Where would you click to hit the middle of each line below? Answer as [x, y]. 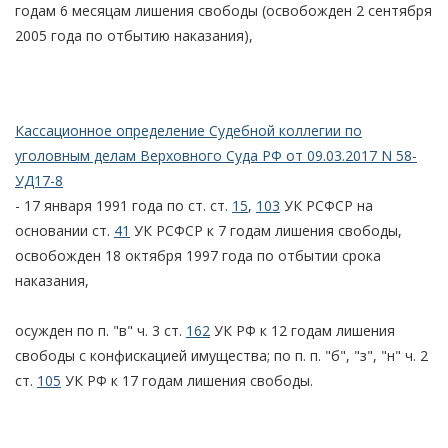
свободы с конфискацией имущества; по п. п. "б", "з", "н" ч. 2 [221, 355]
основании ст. [64, 230]
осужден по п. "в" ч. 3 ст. [100, 330]
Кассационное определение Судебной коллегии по [188, 130]
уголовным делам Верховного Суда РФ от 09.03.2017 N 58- [216, 155]
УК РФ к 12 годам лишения [302, 330]
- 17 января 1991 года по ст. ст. [123, 205]
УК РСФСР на [326, 205]
